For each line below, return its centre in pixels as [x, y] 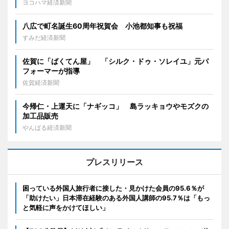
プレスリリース [114, 162]
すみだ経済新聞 [44, 38]
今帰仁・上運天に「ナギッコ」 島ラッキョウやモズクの [116, 106]
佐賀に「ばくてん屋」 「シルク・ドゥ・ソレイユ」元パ [116, 61]
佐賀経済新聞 [41, 83]
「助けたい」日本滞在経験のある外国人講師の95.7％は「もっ [116, 198]
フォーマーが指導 [51, 71]
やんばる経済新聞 [47, 128]
